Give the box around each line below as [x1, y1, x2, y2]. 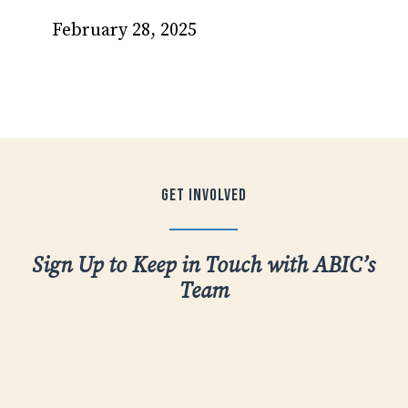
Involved [188, 184, 247, 206]
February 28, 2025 [51, 18, 197, 42]
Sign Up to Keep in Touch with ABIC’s [32, 251, 376, 280]
